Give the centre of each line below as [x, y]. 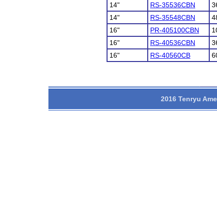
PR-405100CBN [175, 30]
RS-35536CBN [173, 5]
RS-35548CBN [173, 17]
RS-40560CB [170, 55]
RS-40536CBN [173, 43]
